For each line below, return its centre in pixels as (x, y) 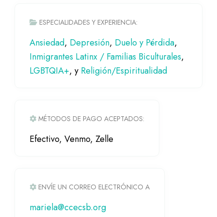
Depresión (90, 43)
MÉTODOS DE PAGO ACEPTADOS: (91, 119)
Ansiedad (47, 43)
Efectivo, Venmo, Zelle (71, 139)
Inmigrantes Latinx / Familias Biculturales (105, 57)
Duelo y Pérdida (145, 43)
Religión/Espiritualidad (124, 71)
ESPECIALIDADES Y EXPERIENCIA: (88, 23)
